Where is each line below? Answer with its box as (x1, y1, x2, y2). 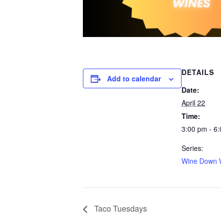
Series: (182, 143, 203, 153)
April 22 (182, 98, 205, 108)
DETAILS (182, 67, 214, 77)
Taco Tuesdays (92, 202, 147, 214)
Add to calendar (107, 74, 161, 83)
